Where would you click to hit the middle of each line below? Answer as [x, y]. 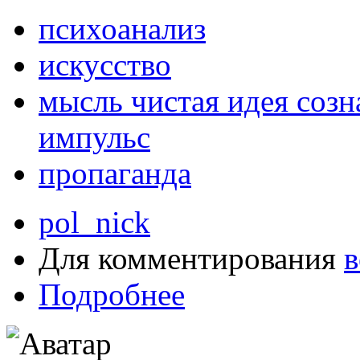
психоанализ [122, 29]
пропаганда [115, 174]
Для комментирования [191, 259]
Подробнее [112, 295]
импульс [94, 137]
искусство [105, 65]
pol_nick [94, 223]
